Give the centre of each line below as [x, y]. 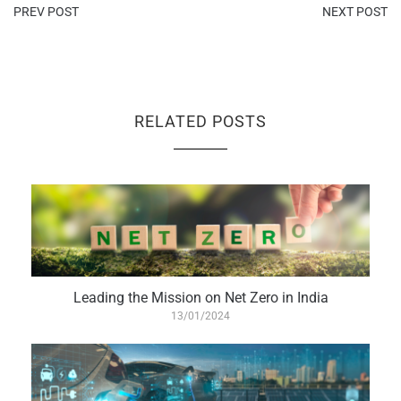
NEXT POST [355, 12]
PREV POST [46, 12]
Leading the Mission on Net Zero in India [200, 298]
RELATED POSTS [200, 122]
